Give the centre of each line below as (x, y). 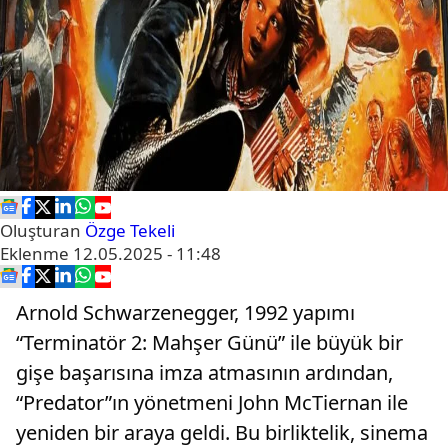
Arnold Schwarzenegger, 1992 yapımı (185, 312)
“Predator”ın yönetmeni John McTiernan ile (212, 402)
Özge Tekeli (130, 230)
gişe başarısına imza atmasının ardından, (204, 372)
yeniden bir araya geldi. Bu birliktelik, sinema (222, 432)
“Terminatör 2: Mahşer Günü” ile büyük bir (209, 342)
